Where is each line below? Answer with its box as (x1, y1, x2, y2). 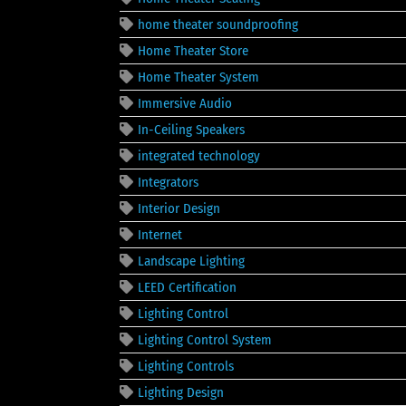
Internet (138, 226, 182, 243)
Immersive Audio (138, 94, 232, 111)
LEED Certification (138, 278, 237, 295)
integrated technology (138, 147, 260, 164)
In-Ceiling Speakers (138, 121, 245, 138)
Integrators (138, 173, 198, 190)
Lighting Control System (138, 331, 272, 348)
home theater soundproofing (138, 15, 298, 33)
